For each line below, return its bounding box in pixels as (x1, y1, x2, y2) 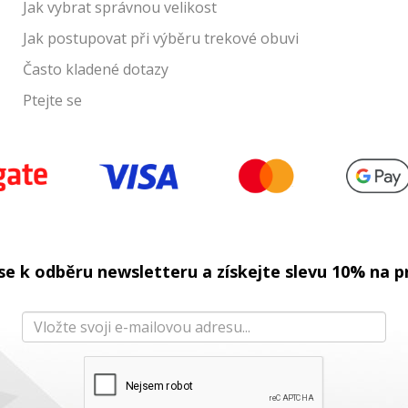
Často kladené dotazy (23, 59, 168, 80)
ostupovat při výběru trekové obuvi (56, 28, 299, 49)
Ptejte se (23, 90, 82, 111)
